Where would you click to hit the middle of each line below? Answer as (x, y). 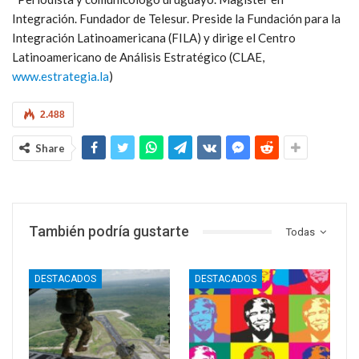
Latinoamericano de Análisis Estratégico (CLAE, (138, 57)
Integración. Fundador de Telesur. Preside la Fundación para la (176, 19)
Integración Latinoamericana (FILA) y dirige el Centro (154, 38)
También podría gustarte (109, 232)
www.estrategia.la (61, 77)
